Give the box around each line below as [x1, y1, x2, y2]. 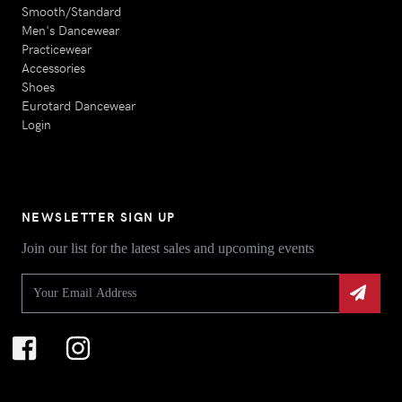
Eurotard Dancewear [22, 95, 135, 114]
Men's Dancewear [22, 20, 119, 39]
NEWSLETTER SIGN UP [22, 206, 176, 225]
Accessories [22, 57, 85, 76]
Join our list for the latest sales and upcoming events [22, 240, 314, 256]
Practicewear [22, 39, 92, 57]
